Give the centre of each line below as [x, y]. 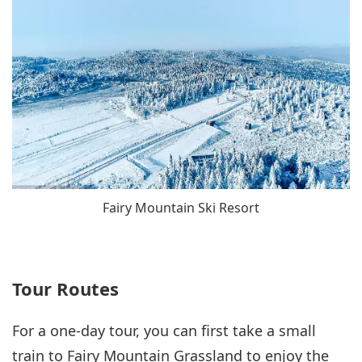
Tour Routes [65, 289]
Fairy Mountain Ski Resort [181, 207]
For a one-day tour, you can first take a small [164, 331]
